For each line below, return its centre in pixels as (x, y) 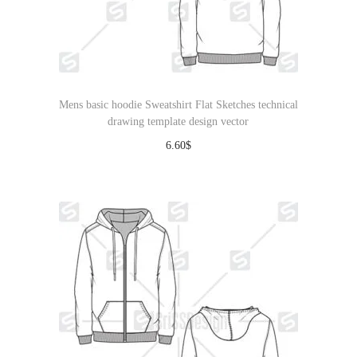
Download (186, 169)
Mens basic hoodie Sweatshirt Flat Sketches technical (178, 105)
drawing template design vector (178, 122)
